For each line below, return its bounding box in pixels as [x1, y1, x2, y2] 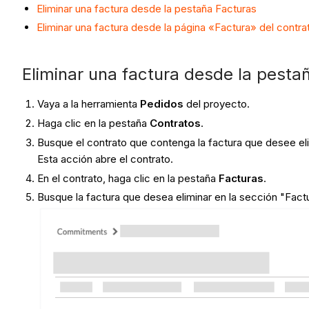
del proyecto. [183, 97, 253, 111]
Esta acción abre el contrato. [37, 152, 177, 166]
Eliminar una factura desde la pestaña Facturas [37, 1, 257, 15]
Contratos [150, 117, 201, 130]
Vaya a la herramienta [37, 97, 141, 111]
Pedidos [140, 97, 184, 111]
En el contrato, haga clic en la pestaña [37, 171, 219, 185]
